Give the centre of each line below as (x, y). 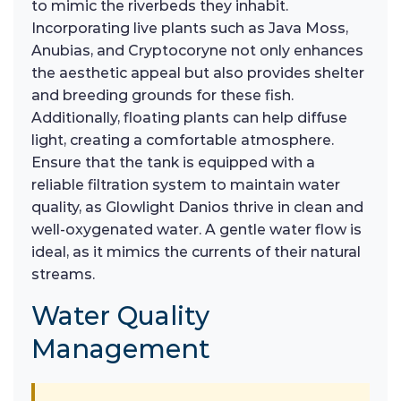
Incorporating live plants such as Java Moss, (190, 28)
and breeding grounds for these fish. (162, 95)
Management (121, 349)
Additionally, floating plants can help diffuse (189, 118)
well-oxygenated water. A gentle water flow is (196, 230)
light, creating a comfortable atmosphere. (183, 140)
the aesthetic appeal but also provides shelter (198, 73)
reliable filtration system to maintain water (186, 185)
